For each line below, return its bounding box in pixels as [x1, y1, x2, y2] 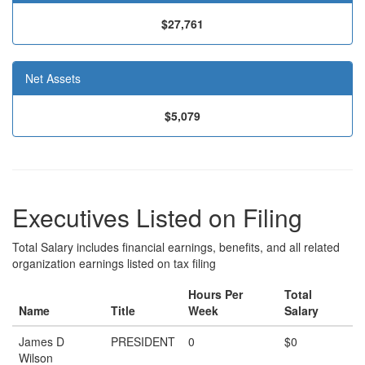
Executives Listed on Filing [12, 200, 302, 235]
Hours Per [188, 286, 243, 302]
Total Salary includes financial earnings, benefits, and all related [12, 239, 340, 255]
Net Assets [25, 70, 81, 86]
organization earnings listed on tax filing [12, 255, 216, 271]
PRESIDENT [111, 333, 175, 350]
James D [19, 333, 64, 350]
